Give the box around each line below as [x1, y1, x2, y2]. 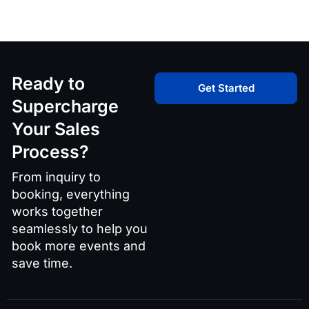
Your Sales [12, 119, 100, 139]
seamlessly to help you [12, 221, 148, 236]
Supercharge [12, 96, 119, 117]
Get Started [197, 81, 255, 94]
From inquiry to [12, 170, 101, 184]
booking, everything [12, 187, 130, 201]
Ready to [12, 73, 85, 94]
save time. [12, 256, 72, 270]
